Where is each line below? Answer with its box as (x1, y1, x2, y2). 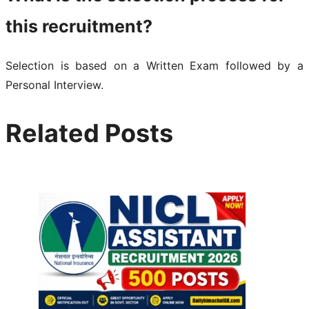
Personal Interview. (6, 77, 103, 92)
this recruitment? (6, 15, 152, 37)
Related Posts (6, 117, 173, 148)
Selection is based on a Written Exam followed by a (6, 58, 303, 72)
